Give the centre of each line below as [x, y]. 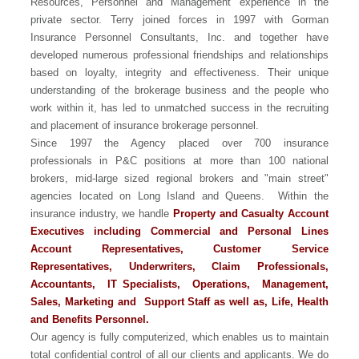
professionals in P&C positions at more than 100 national [179, 160]
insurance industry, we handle [102, 213]
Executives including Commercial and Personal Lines [179, 231]
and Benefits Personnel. [90, 319]
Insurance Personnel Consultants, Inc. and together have [179, 37]
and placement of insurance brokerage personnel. [145, 125]
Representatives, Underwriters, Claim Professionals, [179, 266]
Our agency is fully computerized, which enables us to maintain [179, 337]
